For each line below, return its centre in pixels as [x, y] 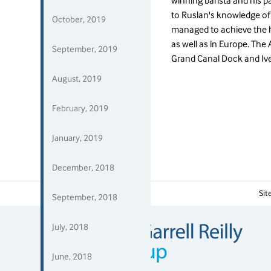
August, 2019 [77, 79]
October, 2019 [79, 19]
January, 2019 [78, 138]
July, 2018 [70, 227]
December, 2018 [83, 168]
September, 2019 [85, 49]
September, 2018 [85, 197]
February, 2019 [80, 108]
